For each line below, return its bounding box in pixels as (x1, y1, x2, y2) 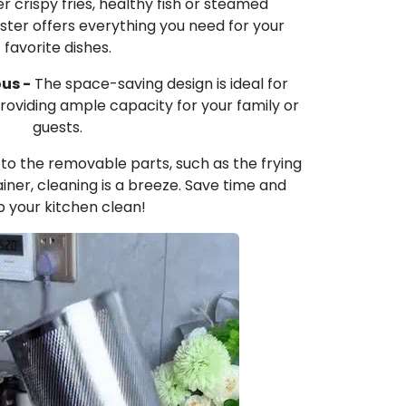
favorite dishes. (4, 37, 111, 58)
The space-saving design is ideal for (31, 73, 288, 94)
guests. (33, 117, 82, 138)
